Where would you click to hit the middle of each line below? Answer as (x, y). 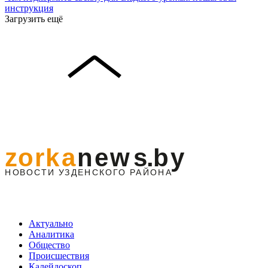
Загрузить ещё (34, 19)
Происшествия (59, 255)
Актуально (51, 223)
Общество (49, 245)
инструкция (29, 8)
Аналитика (51, 234)
